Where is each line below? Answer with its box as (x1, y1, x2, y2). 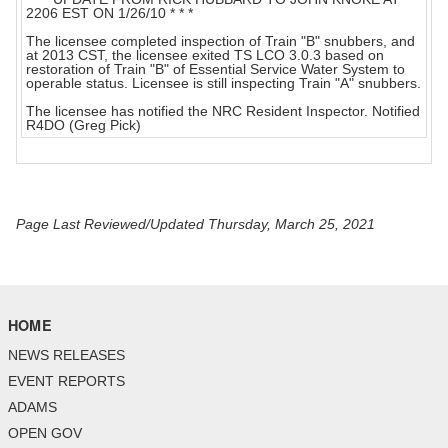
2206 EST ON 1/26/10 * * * (26, 5, 193, 22)
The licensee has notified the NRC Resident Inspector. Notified (26, 103, 420, 120)
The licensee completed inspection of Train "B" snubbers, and (26, 33, 415, 50)
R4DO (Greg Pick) (26, 117, 141, 134)
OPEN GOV (8, 425, 82, 442)
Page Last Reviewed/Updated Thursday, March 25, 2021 (16, 216, 375, 233)
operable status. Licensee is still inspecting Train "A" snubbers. (26, 75, 421, 92)
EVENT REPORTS (8, 373, 125, 390)
